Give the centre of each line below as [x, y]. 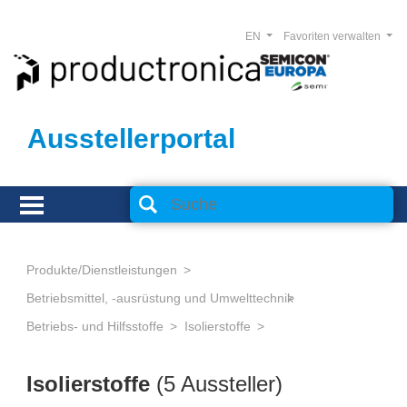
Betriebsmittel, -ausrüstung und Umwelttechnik [160, 298]
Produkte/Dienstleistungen [102, 270]
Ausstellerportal [131, 139]
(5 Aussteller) [219, 384]
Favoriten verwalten [333, 36]
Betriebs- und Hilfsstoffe [95, 326]
